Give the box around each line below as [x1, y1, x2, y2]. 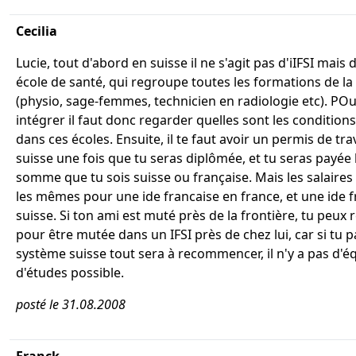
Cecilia [16, 22, 57, 40]
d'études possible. [16, 264, 124, 281]
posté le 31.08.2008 [16, 296, 126, 313]
